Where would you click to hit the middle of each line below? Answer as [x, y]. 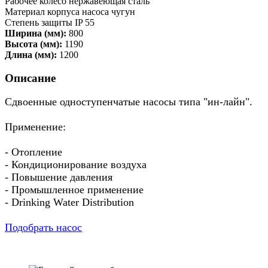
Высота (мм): [33, 44]
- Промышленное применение [74, 190]
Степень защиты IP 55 [50, 22]
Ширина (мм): [36, 33]
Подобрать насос [43, 228]
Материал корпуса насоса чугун [70, 11]
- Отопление [33, 152]
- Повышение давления [59, 177]
